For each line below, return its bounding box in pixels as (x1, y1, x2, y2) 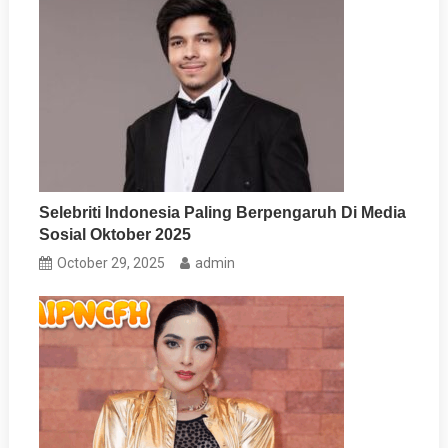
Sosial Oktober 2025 (39, 225, 192, 243)
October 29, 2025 (57, 254, 166, 271)
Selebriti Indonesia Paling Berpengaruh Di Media (39, 203, 407, 221)
